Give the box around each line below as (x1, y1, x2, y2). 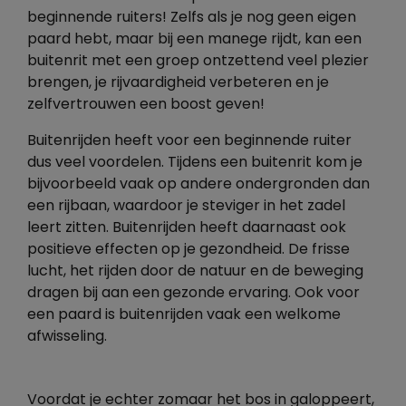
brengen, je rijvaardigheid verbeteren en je (27, 76, 329, 91)
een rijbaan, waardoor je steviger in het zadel (27, 199, 345, 214)
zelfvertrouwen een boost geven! (27, 98, 265, 112)
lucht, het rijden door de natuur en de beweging (27, 265, 363, 279)
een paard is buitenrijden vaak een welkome (27, 308, 341, 323)
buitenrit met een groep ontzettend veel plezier (27, 54, 369, 69)
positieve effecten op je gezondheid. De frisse (27, 243, 350, 257)
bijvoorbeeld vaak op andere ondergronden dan (27, 178, 370, 192)
